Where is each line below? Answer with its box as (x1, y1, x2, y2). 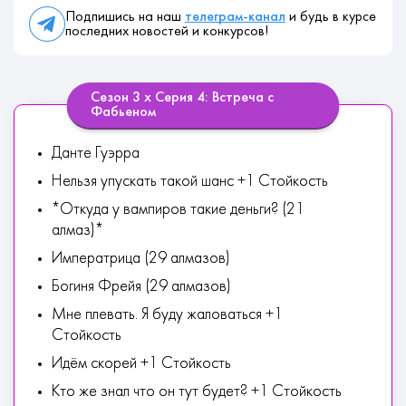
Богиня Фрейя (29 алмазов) (52, 279, 231, 295)
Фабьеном (90, 105, 156, 120)
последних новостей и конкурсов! (65, 24, 268, 39)
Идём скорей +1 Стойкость (52, 356, 231, 372)
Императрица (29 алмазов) (52, 251, 230, 266)
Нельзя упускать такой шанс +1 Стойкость (52, 174, 328, 189)
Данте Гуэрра (52, 146, 140, 161)
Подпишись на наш (65, 9, 185, 24)
